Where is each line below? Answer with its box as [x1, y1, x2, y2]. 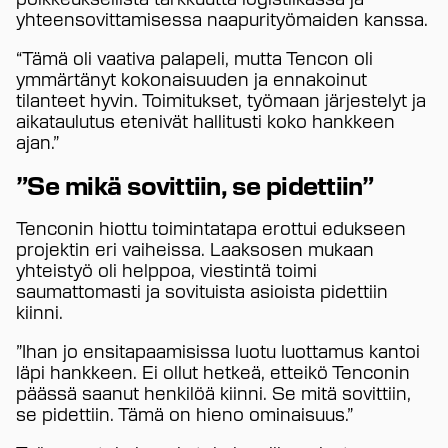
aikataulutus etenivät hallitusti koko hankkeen [16, 107, 395, 132]
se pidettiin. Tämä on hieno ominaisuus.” [16, 400, 353, 425]
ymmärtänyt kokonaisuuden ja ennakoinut [16, 65, 367, 90]
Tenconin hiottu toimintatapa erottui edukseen [16, 214, 406, 239]
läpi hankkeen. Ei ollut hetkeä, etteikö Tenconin [16, 358, 410, 383]
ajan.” [16, 128, 59, 153]
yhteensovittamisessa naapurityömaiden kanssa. [16, 5, 428, 30]
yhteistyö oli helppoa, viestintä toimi [16, 256, 317, 281]
